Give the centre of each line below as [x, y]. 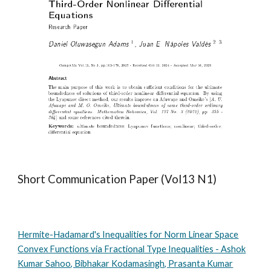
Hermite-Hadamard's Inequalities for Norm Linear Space [128, 234]
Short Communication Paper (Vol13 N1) [117, 179]
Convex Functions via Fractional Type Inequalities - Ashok [132, 249]
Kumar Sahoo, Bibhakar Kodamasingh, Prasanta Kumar [126, 263]
